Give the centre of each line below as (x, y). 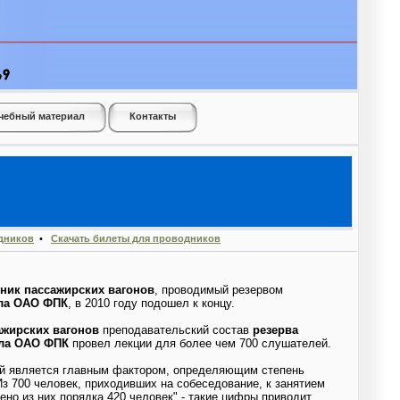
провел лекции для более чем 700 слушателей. (200, 343)
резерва (275, 329)
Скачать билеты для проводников (136, 238)
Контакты (153, 116)
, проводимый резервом (219, 289)
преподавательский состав (176, 329)
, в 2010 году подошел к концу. (151, 303)
